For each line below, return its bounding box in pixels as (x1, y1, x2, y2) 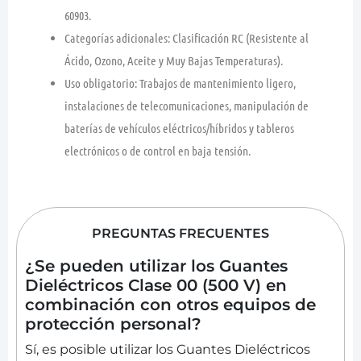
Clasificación (170, 30, 231, 45)
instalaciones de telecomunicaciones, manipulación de (64, 98, 309, 113)
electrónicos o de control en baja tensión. (64, 143, 251, 158)
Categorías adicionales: (64, 30, 170, 45)
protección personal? (25, 313, 201, 334)
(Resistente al (243, 30, 309, 45)
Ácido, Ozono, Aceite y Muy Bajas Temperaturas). (64, 52, 283, 68)
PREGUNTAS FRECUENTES (92, 225, 269, 241)
